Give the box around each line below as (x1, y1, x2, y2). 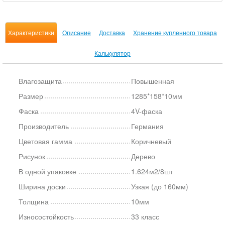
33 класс (131, 211, 160, 221)
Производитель (19, 121, 69, 131)
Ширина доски (19, 181, 66, 191)
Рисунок (19, 151, 45, 161)
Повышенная (131, 76, 175, 86)
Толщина (19, 196, 49, 206)
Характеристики (8, 28, 54, 37)
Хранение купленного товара (133, 28, 217, 37)
